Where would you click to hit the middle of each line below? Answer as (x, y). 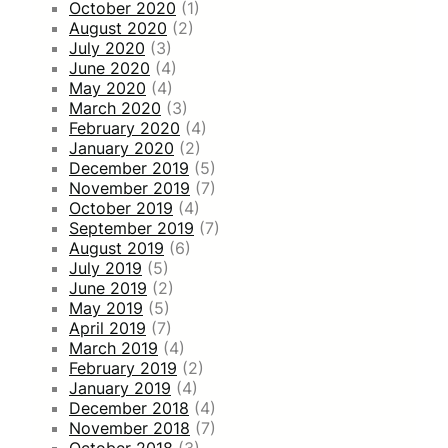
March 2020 (115, 107)
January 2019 (120, 387)
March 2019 (113, 347)
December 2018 (129, 407)
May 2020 (107, 87)
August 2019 (116, 247)
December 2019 (129, 167)
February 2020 (124, 127)
